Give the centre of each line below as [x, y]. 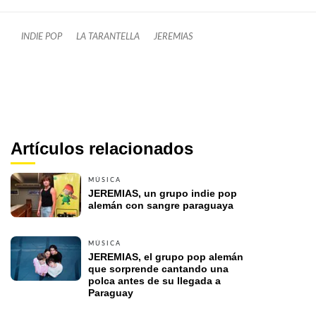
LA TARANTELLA [108, 37]
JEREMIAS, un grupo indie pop [163, 194]
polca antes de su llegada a [154, 281]
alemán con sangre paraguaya [161, 206]
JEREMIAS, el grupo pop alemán [166, 257]
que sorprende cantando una [158, 269]
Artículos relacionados [102, 149]
